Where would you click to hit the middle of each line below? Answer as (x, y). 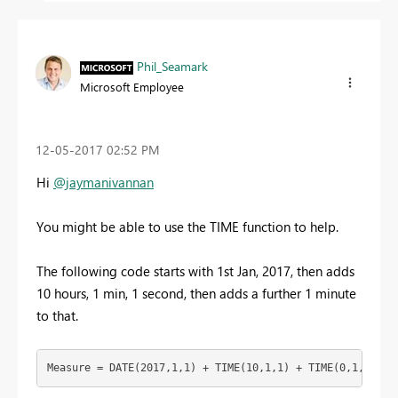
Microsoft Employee (132, 86)
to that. (57, 315)
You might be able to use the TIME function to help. (187, 226)
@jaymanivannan (103, 182)
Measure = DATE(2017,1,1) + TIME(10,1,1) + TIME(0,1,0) (211, 368)
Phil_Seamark (172, 66)
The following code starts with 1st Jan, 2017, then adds (195, 271)
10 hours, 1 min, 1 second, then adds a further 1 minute (196, 293)
